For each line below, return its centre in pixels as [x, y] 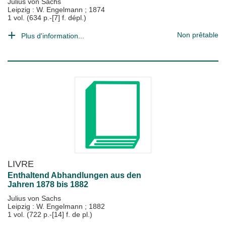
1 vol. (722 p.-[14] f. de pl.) [50, 214]
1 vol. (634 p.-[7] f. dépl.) [47, 18]
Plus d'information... [53, 36]
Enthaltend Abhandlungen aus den [74, 175]
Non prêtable [198, 35]
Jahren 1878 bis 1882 [48, 184]
